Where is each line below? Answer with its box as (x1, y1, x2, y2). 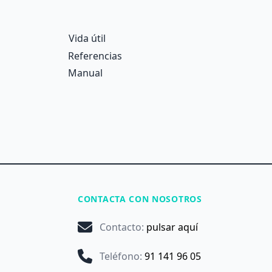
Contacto (100, 220, 141, 234)
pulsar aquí (146, 220, 198, 234)
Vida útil (69, 32, 106, 45)
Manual (68, 66, 103, 80)
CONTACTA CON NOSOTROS (78, 193, 202, 205)
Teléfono (100, 250, 140, 263)
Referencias (68, 49, 122, 63)
